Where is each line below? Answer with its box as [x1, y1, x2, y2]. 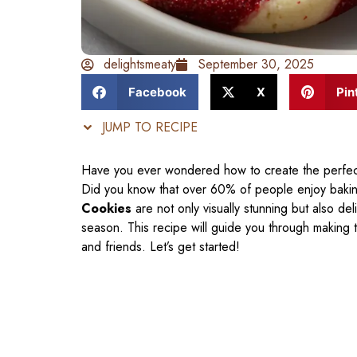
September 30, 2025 [198, 55, 314, 74]
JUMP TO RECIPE [98, 118, 198, 137]
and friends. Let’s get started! [81, 237, 240, 257]
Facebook [127, 84, 186, 100]
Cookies [81, 199, 131, 218]
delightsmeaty [104, 55, 176, 74]
